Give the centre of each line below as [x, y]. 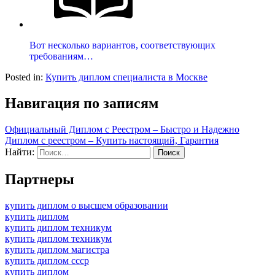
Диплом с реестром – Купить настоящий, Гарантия [112, 141]
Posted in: [25, 77]
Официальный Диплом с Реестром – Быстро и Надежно [122, 130]
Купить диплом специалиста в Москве [126, 77]
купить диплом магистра [57, 250]
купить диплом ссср [47, 261]
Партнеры [40, 180]
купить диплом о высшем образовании [87, 205]
